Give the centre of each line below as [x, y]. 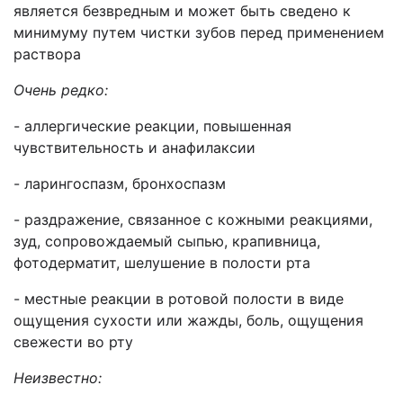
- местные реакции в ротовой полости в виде [179, 299]
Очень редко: [61, 90]
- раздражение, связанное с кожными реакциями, [193, 219]
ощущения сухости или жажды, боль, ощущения [188, 320]
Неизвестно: [58, 378]
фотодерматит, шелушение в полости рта [162, 263]
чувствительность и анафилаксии [134, 148]
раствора [47, 54]
